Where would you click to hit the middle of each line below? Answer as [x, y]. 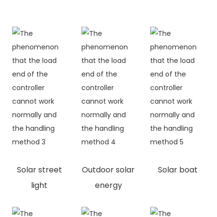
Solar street [39, 170]
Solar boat [178, 170]
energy [108, 185]
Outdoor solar [108, 170]
